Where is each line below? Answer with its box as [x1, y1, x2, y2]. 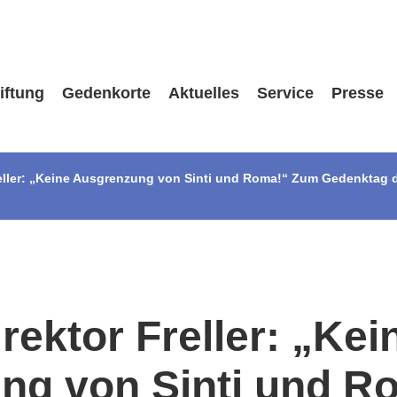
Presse [331, 84, 384, 102]
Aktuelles [167, 84, 239, 102]
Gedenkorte [61, 84, 151, 102]
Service [256, 84, 314, 102]
